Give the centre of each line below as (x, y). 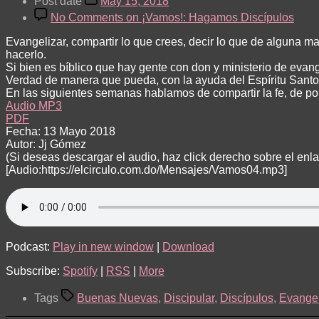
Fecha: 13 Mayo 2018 (61, 131)
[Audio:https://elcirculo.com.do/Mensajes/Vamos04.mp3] (146, 169)
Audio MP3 (34, 105)
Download (188, 246)
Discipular (189, 298)
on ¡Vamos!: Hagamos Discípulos (209, 17)
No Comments (87, 17)
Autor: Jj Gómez (46, 144)
